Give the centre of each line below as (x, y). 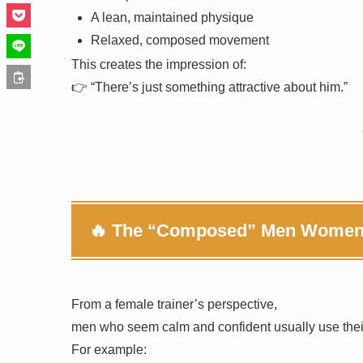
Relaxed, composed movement (180, 40)
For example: (109, 349)
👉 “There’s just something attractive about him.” (209, 87)
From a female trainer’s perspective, (174, 304)
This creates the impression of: (159, 64)
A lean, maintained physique (172, 17)
